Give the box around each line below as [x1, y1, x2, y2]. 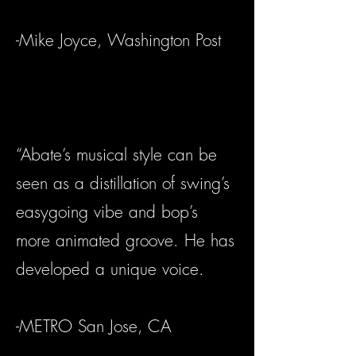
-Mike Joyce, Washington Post [16, 29, 221, 52]
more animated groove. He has [16, 230, 234, 252]
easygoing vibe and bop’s [16, 201, 208, 223]
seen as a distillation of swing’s [16, 172, 230, 195]
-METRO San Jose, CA [16, 315, 171, 338]
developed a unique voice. [16, 258, 204, 281]
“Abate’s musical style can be [16, 144, 217, 166]
